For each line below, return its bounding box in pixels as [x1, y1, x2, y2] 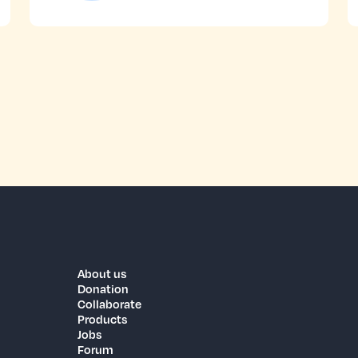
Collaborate [77, 296, 141, 311]
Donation [77, 281, 129, 296]
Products [77, 312, 127, 326]
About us [77, 266, 126, 280]
